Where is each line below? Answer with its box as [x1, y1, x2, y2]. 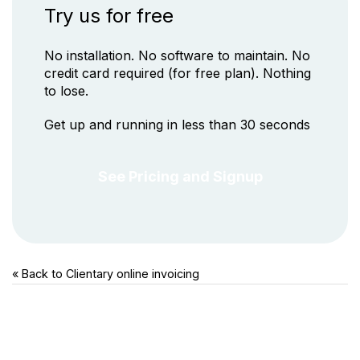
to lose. [44, 83, 88, 99]
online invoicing [117, 267, 199, 280]
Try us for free [44, 4, 174, 27]
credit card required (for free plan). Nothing [44, 65, 311, 81]
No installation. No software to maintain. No [44, 47, 310, 63]
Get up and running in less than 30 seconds [44, 117, 310, 133]
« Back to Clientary [12, 267, 117, 280]
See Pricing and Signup [97, 168, 263, 185]
